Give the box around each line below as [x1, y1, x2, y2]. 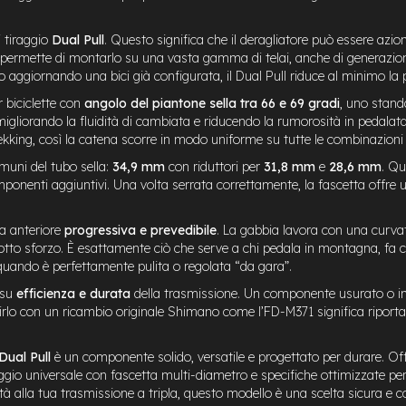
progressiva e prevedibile [64, 221, 217, 238]
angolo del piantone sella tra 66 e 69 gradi [84, 94, 340, 111]
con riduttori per [165, 158, 264, 175]
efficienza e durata [16, 285, 130, 302]
